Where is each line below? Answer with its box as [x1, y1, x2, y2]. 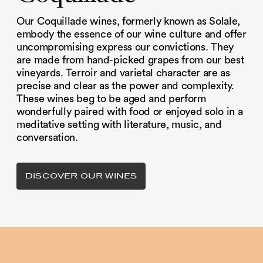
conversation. [16, 132, 78, 143]
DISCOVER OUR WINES [25, 171, 137, 181]
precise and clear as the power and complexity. [16, 80, 234, 92]
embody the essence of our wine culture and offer [16, 29, 247, 40]
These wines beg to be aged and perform [16, 93, 206, 104]
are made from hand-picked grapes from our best [16, 55, 244, 66]
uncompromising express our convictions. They [16, 42, 234, 53]
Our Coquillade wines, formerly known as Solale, [16, 16, 240, 27]
